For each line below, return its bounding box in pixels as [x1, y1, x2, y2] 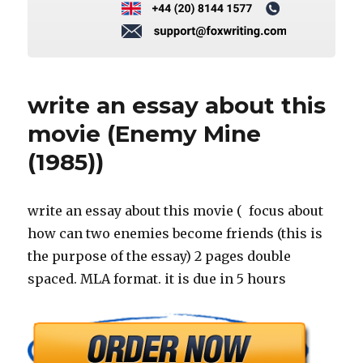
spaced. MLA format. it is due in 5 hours [28, 270, 293, 287]
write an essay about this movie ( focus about [28, 202, 324, 219]
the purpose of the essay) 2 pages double [28, 247, 292, 264]
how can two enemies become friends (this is [28, 224, 323, 241]
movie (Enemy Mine [28, 119, 262, 147]
